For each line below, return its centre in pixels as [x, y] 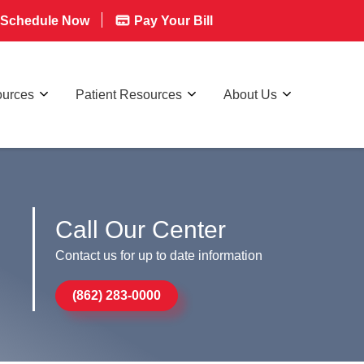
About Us [250, 94]
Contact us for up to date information [159, 255]
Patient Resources [129, 94]
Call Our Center [141, 229]
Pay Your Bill [172, 21]
